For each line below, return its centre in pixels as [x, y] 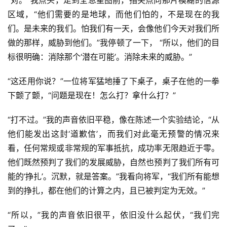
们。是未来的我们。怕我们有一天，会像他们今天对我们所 [113, 29]
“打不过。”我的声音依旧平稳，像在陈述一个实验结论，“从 [113, 120]
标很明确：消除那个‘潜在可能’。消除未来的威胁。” [100, 57]
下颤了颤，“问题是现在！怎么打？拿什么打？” [92, 96]
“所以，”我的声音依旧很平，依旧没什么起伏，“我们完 [113, 215]
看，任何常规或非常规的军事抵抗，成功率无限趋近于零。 [113, 148]
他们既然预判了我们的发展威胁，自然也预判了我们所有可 [113, 162]
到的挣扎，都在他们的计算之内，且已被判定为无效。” [106, 191]
